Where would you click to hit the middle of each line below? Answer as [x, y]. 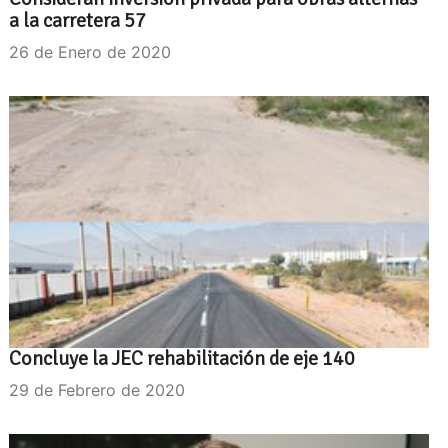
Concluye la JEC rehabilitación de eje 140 [182, 358]
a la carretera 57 [77, 20]
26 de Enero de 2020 [90, 51]
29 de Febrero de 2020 [97, 389]
